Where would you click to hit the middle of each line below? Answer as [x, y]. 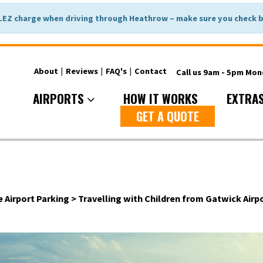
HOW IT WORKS [160, 98]
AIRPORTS [60, 98]
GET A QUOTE [167, 116]
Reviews [82, 71]
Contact [150, 71]
